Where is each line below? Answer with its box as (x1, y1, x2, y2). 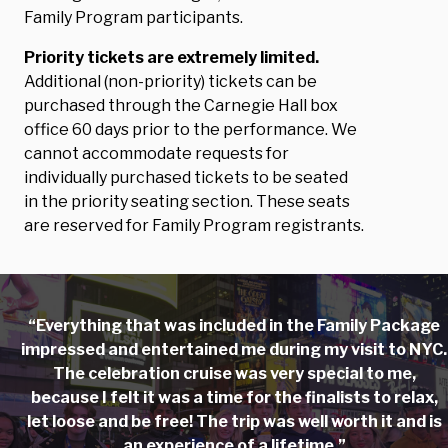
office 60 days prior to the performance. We (24, 119, 357, 139)
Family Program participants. (24, 7, 243, 27)
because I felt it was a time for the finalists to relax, (30, 387, 438, 407)
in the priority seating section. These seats (24, 191, 350, 211)
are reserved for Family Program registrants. (24, 215, 364, 235)
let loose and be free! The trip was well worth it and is (26, 411, 442, 431)
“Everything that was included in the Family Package (28, 315, 440, 335)
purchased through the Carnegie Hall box (24, 95, 338, 115)
